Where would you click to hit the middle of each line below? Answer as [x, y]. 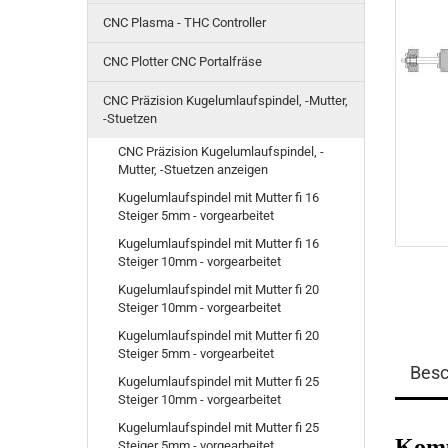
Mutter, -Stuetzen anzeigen [193, 169]
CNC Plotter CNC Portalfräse [182, 61]
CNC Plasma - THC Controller [184, 22]
